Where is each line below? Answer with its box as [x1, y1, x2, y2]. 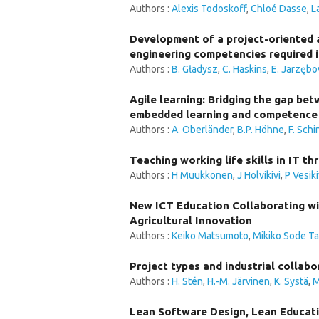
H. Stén [172, 276, 203, 287]
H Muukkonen [172, 169, 233, 181]
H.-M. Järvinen [207, 276, 270, 287]
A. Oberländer [172, 124, 233, 135]
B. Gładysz [172, 63, 218, 75]
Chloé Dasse [251, 3, 307, 14]
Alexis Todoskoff [172, 3, 246, 14]
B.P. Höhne [237, 124, 284, 135]
